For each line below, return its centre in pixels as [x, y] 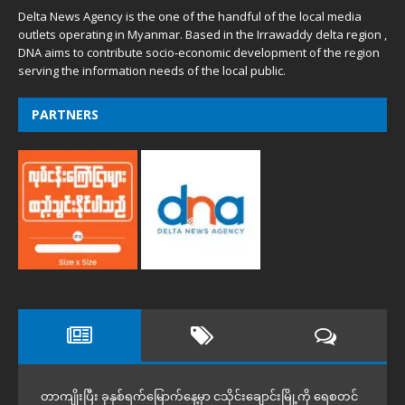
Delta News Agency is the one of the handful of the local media [190, 17]
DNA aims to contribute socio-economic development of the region [199, 53]
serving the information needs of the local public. [152, 71]
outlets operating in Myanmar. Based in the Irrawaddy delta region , [202, 35]
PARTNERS [65, 115]
